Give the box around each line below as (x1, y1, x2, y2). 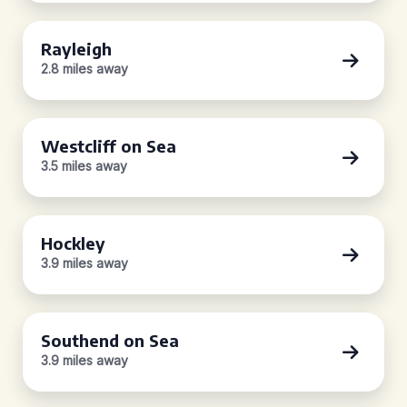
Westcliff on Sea (41, 135, 176, 156)
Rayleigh (41, 38, 112, 59)
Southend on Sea (41, 330, 179, 351)
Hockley (41, 233, 105, 253)
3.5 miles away (41, 158, 127, 174)
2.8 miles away (41, 61, 128, 76)
